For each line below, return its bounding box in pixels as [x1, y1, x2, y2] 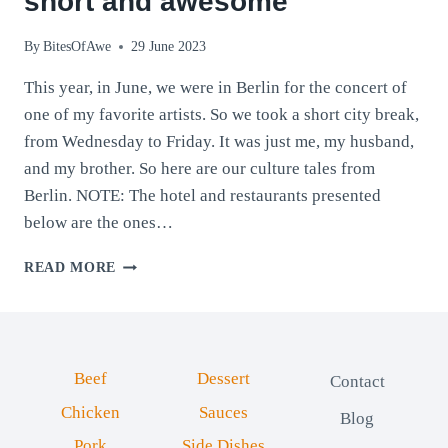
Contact [329, 371, 385, 391]
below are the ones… [24, 213, 173, 233]
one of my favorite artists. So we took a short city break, [24, 105, 419, 125]
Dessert [197, 369, 251, 389]
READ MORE [24, 260, 117, 276]
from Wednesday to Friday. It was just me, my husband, [24, 132, 414, 152]
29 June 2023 [131, 39, 207, 55]
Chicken [61, 402, 121, 422]
